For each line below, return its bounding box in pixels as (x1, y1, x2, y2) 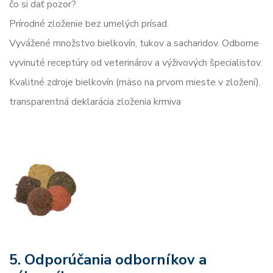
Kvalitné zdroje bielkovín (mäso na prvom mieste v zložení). (9, 75, 261, 89)
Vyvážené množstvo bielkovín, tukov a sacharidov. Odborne (9, 36, 259, 50)
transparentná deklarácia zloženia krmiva (9, 94, 181, 108)
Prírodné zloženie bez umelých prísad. (9, 16, 169, 30)
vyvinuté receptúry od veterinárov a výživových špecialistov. (9, 55, 262, 69)
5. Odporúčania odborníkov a (9, 249, 207, 269)
